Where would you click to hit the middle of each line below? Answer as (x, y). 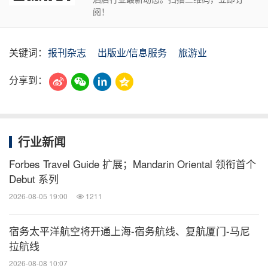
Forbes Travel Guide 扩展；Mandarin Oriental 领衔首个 (133, 163)
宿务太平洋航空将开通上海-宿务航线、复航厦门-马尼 (130, 230)
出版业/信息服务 (132, 52)
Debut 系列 (34, 178)
